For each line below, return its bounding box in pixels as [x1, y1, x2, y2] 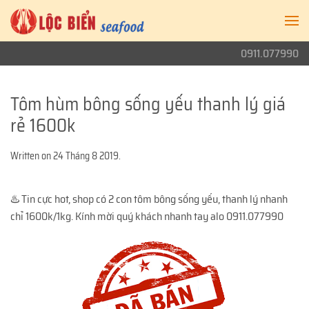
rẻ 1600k [10, 111, 75, 139]
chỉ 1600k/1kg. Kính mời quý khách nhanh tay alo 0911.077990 [10, 208, 283, 225]
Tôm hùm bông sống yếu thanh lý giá [10, 90, 286, 118]
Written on [10, 148, 53, 163]
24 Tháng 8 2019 [53, 148, 119, 163]
